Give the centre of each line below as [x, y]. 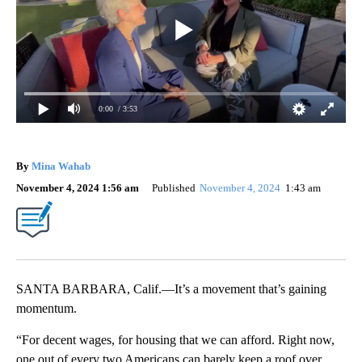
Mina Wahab [61, 166]
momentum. [46, 308]
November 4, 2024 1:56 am [78, 187]
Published [174, 187]
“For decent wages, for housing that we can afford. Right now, [175, 339]
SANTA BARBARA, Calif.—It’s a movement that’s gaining [171, 288]
